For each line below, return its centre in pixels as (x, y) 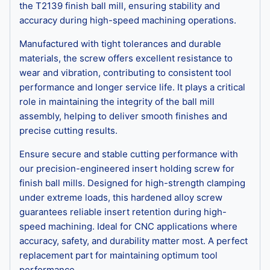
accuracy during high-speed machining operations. (128, 20)
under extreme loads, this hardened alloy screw (121, 197)
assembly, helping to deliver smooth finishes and (123, 116)
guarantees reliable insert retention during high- (123, 212)
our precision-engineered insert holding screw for (127, 168)
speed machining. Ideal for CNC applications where (128, 226)
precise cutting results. (68, 130)
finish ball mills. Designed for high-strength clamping (132, 183)
